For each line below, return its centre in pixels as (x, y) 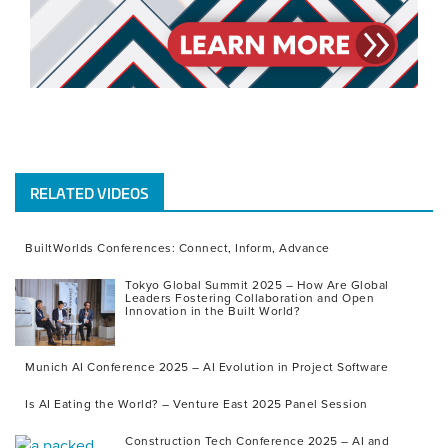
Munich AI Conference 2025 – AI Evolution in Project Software (206, 366)
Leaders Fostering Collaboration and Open (249, 298)
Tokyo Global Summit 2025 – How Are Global (257, 285)
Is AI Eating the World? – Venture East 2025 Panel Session (196, 403)
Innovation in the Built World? (212, 311)
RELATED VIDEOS (89, 193)
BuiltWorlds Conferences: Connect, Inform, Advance (177, 248)
